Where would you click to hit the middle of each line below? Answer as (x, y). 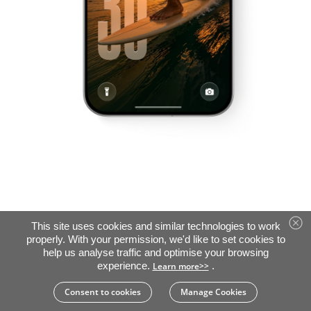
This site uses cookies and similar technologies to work (155, 226)
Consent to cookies (103, 292)
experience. (125, 266)
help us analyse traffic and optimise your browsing (155, 253)
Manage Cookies (213, 292)
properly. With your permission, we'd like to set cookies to (155, 239)
